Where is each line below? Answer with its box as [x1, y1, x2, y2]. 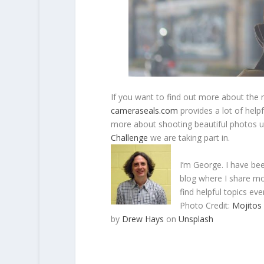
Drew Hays [121, 213, 164, 225]
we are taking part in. [147, 131, 230, 143]
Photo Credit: [179, 199, 232, 211]
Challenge [110, 131, 148, 143]
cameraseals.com [110, 104, 178, 116]
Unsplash [178, 213, 213, 225]
